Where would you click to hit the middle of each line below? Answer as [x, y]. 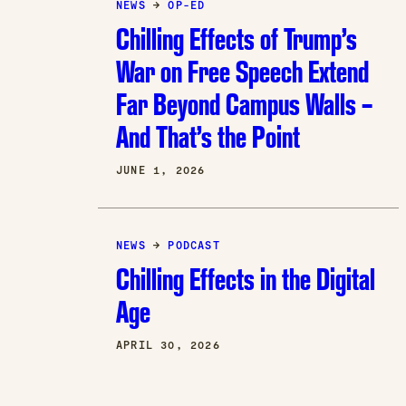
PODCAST [194, 246]
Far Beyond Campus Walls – [244, 104]
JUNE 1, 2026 [160, 171]
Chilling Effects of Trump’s [236, 39]
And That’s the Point [208, 137]
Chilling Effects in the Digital [245, 279]
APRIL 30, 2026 [168, 346]
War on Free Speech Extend [242, 72]
